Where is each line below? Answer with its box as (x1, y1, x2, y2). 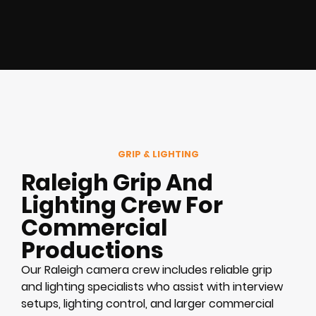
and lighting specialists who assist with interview (21, 278, 283, 295)
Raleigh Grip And (21, 166, 213, 198)
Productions (21, 233, 164, 266)
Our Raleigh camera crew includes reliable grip (21, 261, 272, 278)
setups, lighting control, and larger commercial (21, 295, 274, 312)
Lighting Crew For (21, 188, 223, 221)
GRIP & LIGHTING (117, 148, 199, 161)
